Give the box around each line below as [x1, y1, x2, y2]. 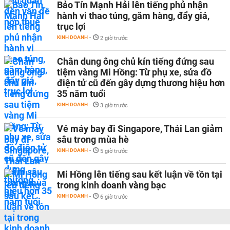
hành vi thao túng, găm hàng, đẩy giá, [57, 10, 209, 21]
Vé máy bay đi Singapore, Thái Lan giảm [57, 123, 223, 134]
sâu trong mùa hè [57, 134, 129, 145]
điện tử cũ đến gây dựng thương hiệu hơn [57, 78, 225, 88]
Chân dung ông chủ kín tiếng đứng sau [57, 56, 214, 67]
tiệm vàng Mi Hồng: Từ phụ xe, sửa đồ [57, 67, 212, 78]
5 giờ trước [100, 148, 128, 155]
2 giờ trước [100, 35, 128, 42]
